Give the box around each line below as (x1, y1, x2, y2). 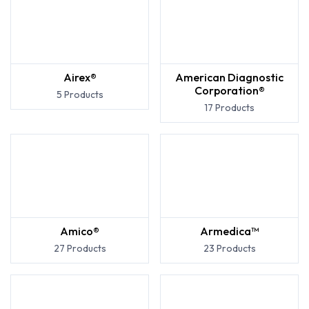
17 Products (204, 101, 255, 114)
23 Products (203, 242, 256, 255)
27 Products (53, 242, 106, 255)
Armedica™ (200, 224, 259, 238)
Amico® (60, 224, 99, 238)
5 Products (56, 88, 103, 101)
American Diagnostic (175, 70, 283, 84)
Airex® (63, 70, 97, 84)
